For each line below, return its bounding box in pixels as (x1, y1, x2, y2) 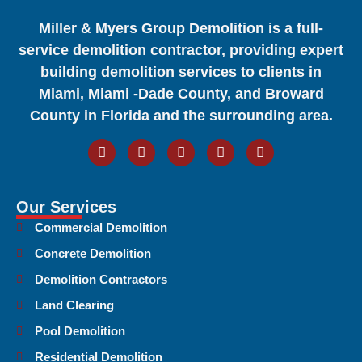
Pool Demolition (34, 323, 125, 338)
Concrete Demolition (34, 246, 151, 260)
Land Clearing (34, 297, 114, 312)
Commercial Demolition (34, 220, 167, 234)
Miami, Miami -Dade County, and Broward (38, 86, 324, 103)
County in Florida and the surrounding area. (29, 107, 333, 124)
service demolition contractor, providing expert (19, 42, 343, 59)
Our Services (16, 197, 116, 216)
